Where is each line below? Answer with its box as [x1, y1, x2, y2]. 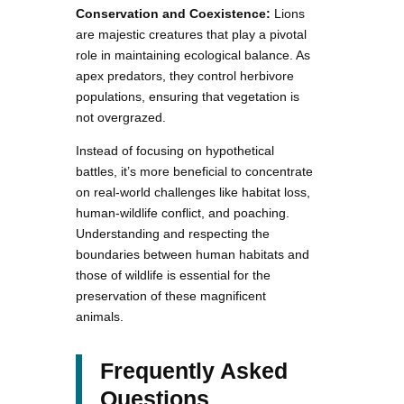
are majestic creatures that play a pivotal [76, 27, 307, 42]
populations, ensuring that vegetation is [76, 89, 299, 105]
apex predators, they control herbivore [76, 69, 294, 84]
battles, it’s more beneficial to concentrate [76, 164, 313, 179]
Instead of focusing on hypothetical [76, 143, 274, 159]
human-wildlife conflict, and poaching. [76, 206, 289, 221]
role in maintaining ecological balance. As [76, 48, 310, 63]
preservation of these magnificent [76, 289, 266, 304]
